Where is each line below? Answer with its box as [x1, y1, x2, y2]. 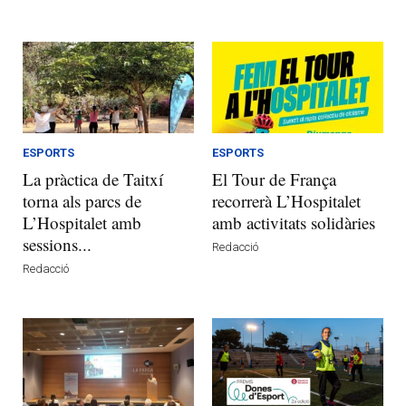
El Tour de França [212, 167, 336, 190]
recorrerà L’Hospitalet [212, 188, 361, 212]
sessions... [23, 232, 92, 256]
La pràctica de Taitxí [23, 167, 163, 190]
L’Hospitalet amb [23, 210, 141, 234]
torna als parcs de [23, 188, 141, 212]
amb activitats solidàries [212, 210, 375, 234]
